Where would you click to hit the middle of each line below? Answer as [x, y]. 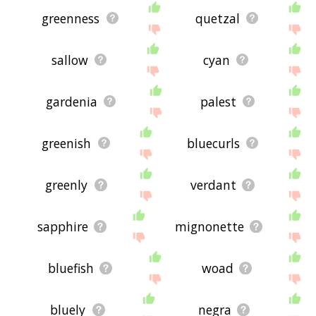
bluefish [71, 268]
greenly [67, 184]
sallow [70, 60]
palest [218, 101]
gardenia [71, 101]
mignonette [210, 226]
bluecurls [213, 143]
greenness [71, 18]
